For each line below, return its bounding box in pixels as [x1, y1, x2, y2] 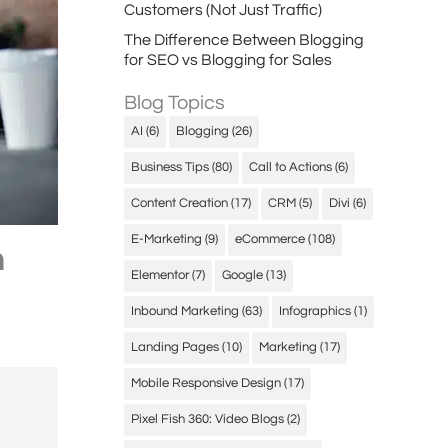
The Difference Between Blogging [124, 32, 364, 48]
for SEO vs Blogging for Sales [124, 52, 332, 68]
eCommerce [235, 232, 305, 246]
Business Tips [131, 160, 209, 174]
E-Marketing [131, 232, 202, 246]
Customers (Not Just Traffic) [124, 2, 322, 18]
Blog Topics [124, 93, 225, 113]
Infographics [279, 304, 351, 318]
